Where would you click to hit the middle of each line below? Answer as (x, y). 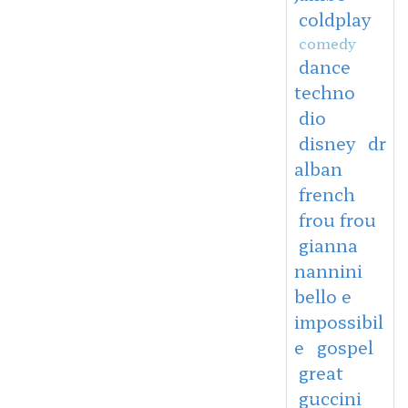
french (326, 194)
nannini (328, 270)
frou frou (337, 219)
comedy (327, 42)
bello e (322, 296)
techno (324, 92)
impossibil (338, 321)
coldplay (334, 19)
